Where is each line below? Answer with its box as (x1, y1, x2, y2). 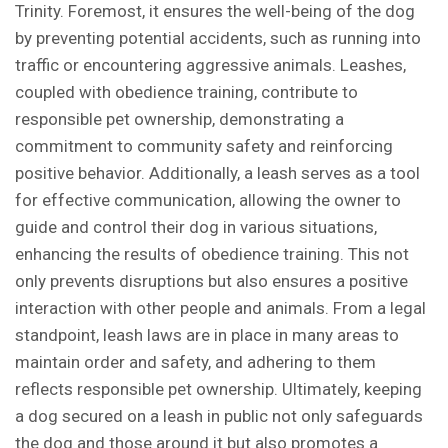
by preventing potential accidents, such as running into (15, 28, 421, 48)
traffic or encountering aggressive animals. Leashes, (15, 55, 406, 75)
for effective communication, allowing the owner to (15, 190, 401, 210)
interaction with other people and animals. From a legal (15, 298, 426, 318)
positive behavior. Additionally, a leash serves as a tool (15, 163, 420, 183)
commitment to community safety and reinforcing (15, 136, 393, 156)
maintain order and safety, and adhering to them (15, 352, 376, 372)
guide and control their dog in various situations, (15, 217, 377, 237)
